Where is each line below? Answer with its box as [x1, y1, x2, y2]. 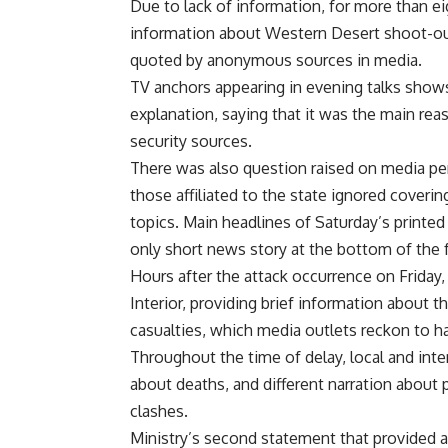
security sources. [130, 131, 252, 152]
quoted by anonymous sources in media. [130, 50, 422, 71]
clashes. [130, 401, 188, 422]
